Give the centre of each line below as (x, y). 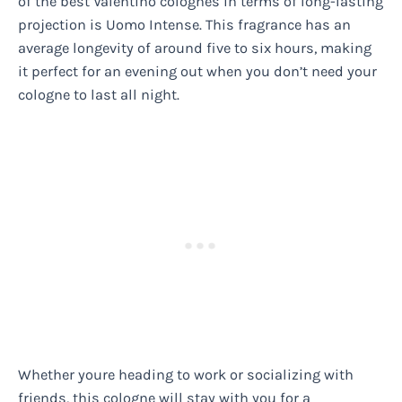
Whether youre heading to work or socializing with (186, 374)
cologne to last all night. (99, 94)
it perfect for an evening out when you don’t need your (197, 71)
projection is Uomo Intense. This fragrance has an (184, 24)
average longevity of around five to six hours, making (195, 48)
